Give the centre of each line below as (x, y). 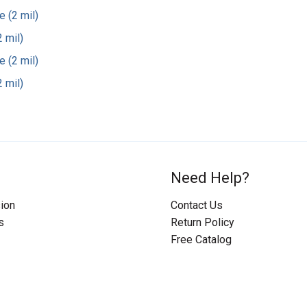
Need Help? (210, 177)
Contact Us (197, 206)
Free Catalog (201, 240)
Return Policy (202, 223)
